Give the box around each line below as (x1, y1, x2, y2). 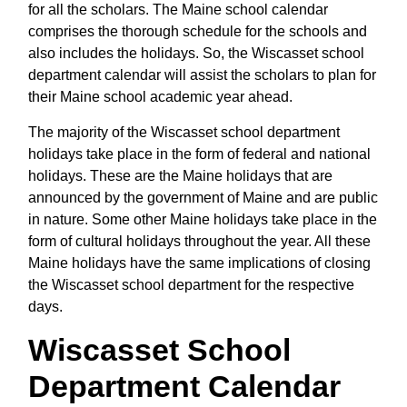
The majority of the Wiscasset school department (28, 124, 340, 140)
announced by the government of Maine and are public (28, 189, 378, 205)
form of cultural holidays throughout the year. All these (28, 233, 371, 249)
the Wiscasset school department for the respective (28, 276, 354, 293)
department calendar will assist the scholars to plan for (28, 66, 376, 83)
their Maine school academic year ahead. (28, 88, 293, 104)
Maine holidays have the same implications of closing (28, 254, 371, 271)
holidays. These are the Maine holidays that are (28, 167, 333, 184)
